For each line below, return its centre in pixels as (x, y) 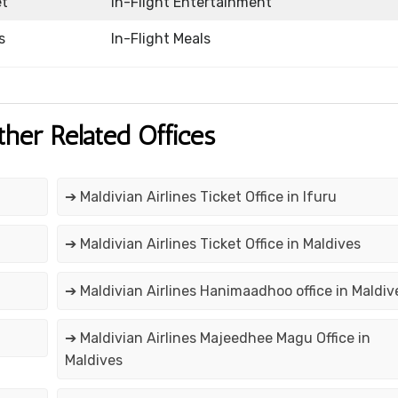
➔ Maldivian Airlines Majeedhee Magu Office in (217, 338)
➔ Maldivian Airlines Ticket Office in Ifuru (200, 197)
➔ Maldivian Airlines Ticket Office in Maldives (212, 244)
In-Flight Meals (161, 39)
